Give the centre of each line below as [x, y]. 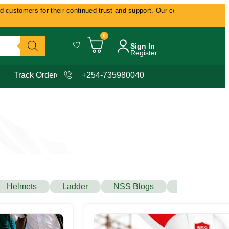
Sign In [143, 46]
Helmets [22, 186]
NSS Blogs [134, 186]
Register [144, 53]
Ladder [75, 186]
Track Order [35, 75]
